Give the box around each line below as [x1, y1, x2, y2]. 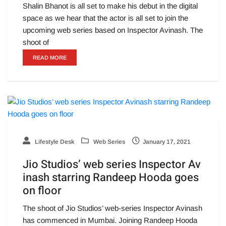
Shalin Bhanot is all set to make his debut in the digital [23, 2, 198, 11]
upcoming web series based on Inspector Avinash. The [23, 26, 203, 35]
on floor [23, 183, 62, 199]
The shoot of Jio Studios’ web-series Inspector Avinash [23, 204, 202, 213]
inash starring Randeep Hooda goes [23, 169, 199, 186]
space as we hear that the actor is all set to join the [23, 14, 188, 23]
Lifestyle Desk [33, 138, 74, 146]
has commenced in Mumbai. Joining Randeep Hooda [23, 216, 197, 225]
